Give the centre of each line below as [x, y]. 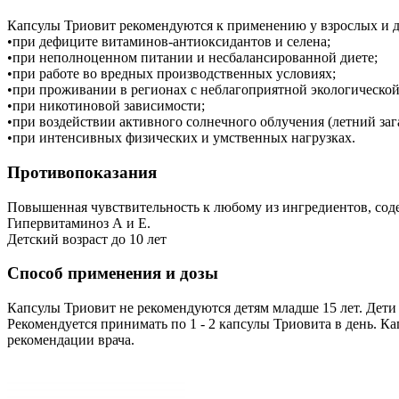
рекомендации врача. [71, 340]
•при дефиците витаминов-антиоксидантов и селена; [169, 42]
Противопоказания [82, 173]
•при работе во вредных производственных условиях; [171, 74]
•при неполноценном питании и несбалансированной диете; [192, 58]
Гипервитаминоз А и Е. [79, 223]
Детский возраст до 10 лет [87, 239]
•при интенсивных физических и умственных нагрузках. [181, 138]
